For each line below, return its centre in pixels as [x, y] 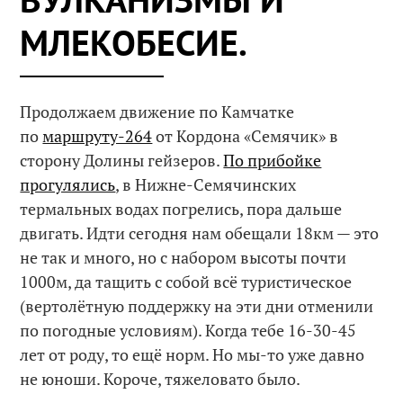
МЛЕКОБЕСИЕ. [134, 42]
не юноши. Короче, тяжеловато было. [161, 378]
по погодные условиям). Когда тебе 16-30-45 [188, 330]
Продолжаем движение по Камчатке [157, 111]
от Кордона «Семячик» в [246, 135]
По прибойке [273, 160]
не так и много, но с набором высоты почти [184, 257]
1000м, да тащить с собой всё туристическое [186, 281]
